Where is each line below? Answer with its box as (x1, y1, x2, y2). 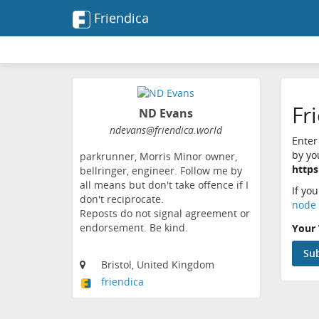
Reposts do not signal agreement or (80, 206, 250, 221)
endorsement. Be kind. (80, 221, 188, 235)
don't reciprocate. (80, 192, 164, 206)
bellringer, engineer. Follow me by (80, 164, 242, 178)
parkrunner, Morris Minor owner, (80, 150, 237, 164)
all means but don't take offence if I (80, 178, 249, 192)
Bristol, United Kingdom (101, 258, 214, 272)
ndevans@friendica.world (110, 123, 223, 137)
